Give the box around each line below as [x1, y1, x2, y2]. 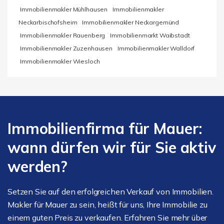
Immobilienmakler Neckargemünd [82, 18, 179, 26]
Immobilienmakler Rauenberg [20, 31, 105, 39]
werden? [7, 156, 67, 176]
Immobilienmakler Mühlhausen [20, 5, 108, 13]
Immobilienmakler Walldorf [117, 44, 195, 52]
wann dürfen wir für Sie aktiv [7, 137, 216, 157]
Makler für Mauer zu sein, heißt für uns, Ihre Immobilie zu [7, 199, 207, 209]
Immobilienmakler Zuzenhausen [20, 44, 112, 52]
